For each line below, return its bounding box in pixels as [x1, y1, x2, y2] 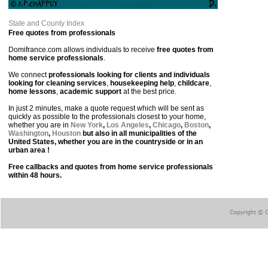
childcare [178, 79, 209, 87]
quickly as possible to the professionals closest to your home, [8, 112, 206, 121]
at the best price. [121, 87, 176, 96]
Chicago [153, 121, 181, 129]
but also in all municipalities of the [81, 129, 197, 138]
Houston [52, 129, 81, 138]
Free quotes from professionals [8, 29, 115, 37]
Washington [8, 129, 48, 138]
